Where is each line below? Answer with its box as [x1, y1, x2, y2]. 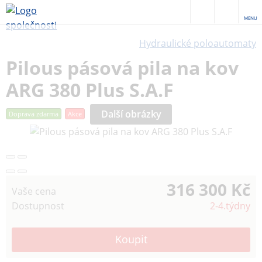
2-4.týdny [210, 199, 250, 212]
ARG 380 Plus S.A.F [6, 77, 174, 102]
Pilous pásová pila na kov [6, 55, 239, 80]
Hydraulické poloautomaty [139, 37, 256, 50]
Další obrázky [101, 108, 161, 120]
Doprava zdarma [9, 109, 58, 118]
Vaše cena [12, 185, 56, 198]
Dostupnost [12, 199, 64, 212]
